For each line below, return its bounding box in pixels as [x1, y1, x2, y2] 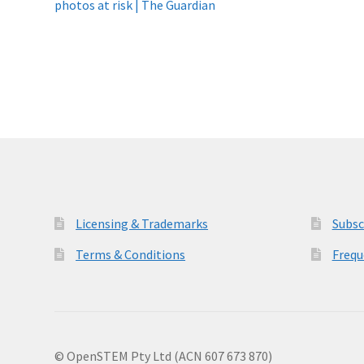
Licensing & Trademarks [76, 214, 209, 232]
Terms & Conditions [76, 245, 186, 262]
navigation [54, 3, 166, 37]
